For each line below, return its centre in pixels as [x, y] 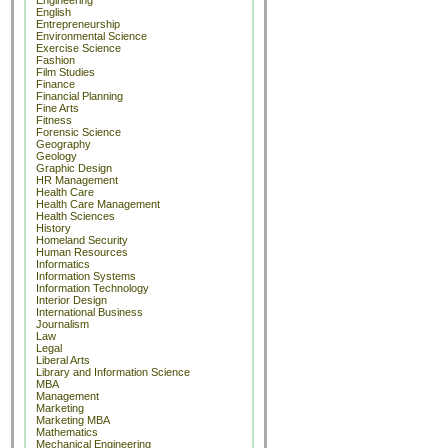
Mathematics [67, 432]
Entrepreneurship [78, 24]
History [53, 228]
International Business [89, 312]
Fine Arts [57, 108]
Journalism [62, 324]
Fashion [55, 60]
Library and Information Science [113, 372]
